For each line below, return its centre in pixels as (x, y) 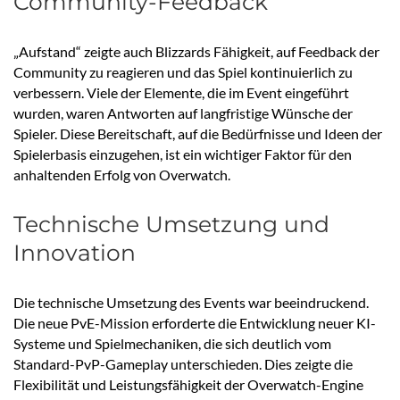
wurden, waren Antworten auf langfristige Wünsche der (183, 113)
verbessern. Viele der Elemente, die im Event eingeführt (181, 93)
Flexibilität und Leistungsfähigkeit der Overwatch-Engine (188, 385)
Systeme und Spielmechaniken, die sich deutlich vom (172, 344)
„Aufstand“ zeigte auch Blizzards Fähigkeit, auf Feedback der (196, 52)
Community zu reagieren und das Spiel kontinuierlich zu (183, 72)
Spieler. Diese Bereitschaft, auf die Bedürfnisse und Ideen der (198, 134)
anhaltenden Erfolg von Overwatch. (122, 175)
